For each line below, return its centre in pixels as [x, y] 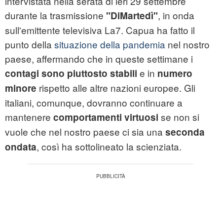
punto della [30, 44]
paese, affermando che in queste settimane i [99, 59]
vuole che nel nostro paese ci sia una [84, 132]
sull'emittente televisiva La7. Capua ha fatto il [100, 30]
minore [21, 88]
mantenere [29, 117]
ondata [21, 147]
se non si [179, 117]
